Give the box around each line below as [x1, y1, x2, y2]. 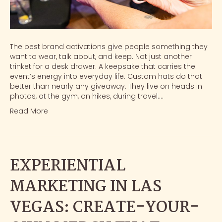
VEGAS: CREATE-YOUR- [10, 195, 199, 221]
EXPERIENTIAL [10, 154, 125, 179]
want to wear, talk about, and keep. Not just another [10, 52, 192, 62]
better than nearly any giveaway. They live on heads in [10, 81, 202, 92]
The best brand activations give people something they [10, 42, 208, 52]
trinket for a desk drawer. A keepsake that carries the [10, 61, 195, 72]
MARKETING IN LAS [10, 174, 162, 200]
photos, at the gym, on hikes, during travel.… [10, 91, 164, 102]
